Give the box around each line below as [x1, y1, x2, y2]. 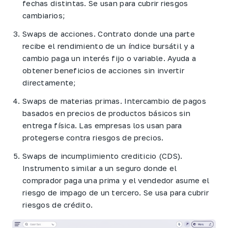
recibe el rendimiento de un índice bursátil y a [22, 41, 195, 51]
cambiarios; [22, 11, 66, 20]
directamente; [22, 78, 76, 88]
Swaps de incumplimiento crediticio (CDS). [22, 151, 183, 161]
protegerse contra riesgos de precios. [22, 133, 164, 142]
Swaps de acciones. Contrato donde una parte [22, 29, 195, 39]
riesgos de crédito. [22, 200, 93, 210]
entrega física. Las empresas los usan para [22, 121, 182, 130]
